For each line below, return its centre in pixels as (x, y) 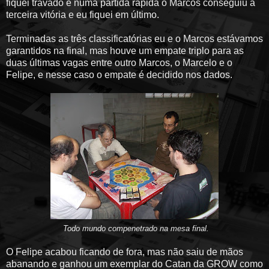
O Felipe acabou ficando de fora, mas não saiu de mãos (125, 252)
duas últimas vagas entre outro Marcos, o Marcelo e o (119, 62)
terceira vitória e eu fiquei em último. (83, 14)
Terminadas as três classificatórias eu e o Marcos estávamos (134, 38)
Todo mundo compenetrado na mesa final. (136, 228)
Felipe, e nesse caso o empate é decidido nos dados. (119, 74)
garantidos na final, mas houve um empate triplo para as (125, 50)
